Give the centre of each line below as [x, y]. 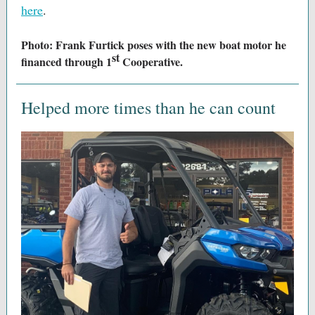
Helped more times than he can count [148, 108]
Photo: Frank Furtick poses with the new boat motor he [154, 45]
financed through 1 [66, 62]
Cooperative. [151, 62]
